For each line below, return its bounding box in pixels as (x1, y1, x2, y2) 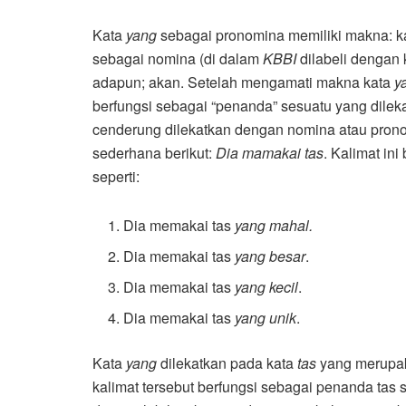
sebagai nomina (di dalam (92, 47, 263, 69)
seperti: (92, 165, 140, 187)
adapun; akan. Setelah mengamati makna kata (92, 71, 394, 92)
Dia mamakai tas (216, 141, 324, 163)
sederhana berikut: (92, 141, 216, 163)
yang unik (235, 306, 297, 328)
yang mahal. (235, 214, 314, 236)
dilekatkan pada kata (157, 352, 297, 373)
